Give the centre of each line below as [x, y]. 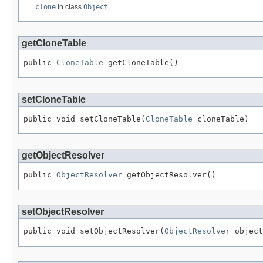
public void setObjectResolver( [94, 231]
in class [70, 7]
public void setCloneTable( [85, 119]
